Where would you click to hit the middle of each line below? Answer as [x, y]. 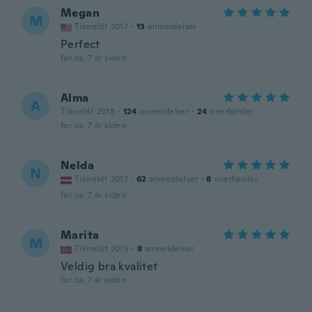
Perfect [80, 44]
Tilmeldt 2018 [88, 111]
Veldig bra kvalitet [109, 266]
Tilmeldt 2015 [102, 249]
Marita [80, 235]
